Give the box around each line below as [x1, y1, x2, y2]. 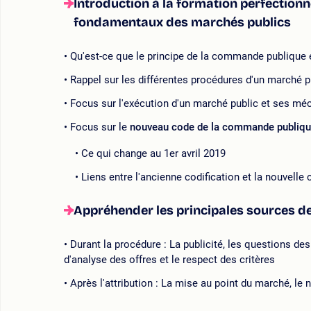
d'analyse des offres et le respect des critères [64, 253, 275, 267]
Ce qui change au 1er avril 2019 [81, 147, 226, 160]
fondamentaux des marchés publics [74, 15, 291, 31]
